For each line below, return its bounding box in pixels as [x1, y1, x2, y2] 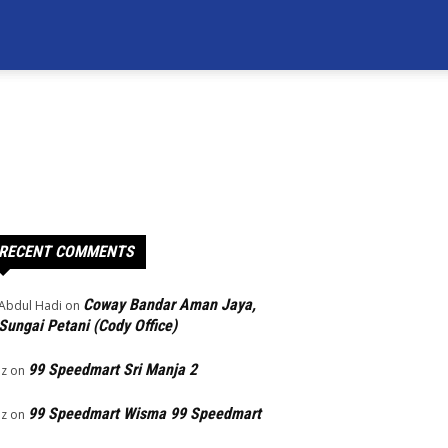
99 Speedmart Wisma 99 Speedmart [28, 404, 261, 423]
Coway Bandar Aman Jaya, [83, 295, 256, 314]
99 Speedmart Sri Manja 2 [28, 360, 197, 379]
